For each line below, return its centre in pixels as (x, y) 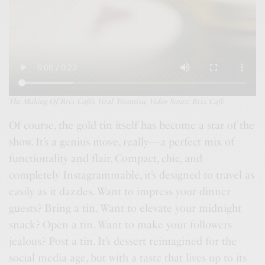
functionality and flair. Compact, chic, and (106, 158)
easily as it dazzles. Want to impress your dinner (120, 191)
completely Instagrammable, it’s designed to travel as (132, 175)
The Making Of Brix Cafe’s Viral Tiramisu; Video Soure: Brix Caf (115, 101)
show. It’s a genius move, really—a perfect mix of (122, 142)
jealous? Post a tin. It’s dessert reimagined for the (123, 241)
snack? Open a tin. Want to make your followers (121, 224)
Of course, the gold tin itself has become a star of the (132, 125)
